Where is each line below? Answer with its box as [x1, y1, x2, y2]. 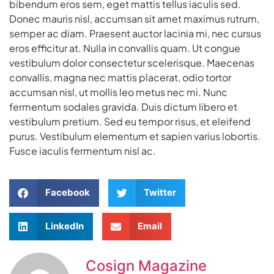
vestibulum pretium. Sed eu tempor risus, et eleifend [9, 114, 251, 128]
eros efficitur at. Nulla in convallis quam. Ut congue [9, 41, 240, 54]
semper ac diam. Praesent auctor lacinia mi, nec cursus [9, 26, 261, 40]
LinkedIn [45, 220, 84, 232]
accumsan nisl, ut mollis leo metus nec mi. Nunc [9, 85, 228, 98]
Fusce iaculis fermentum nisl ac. [9, 144, 156, 157]
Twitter [144, 187, 176, 199]
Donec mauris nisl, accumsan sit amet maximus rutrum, [9, 12, 259, 25]
